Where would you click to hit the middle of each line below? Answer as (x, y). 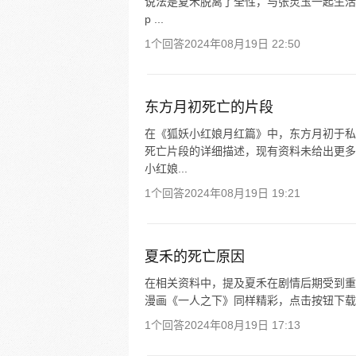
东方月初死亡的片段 (209, 107)
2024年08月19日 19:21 (242, 193)
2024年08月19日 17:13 (242, 325)
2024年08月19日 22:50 (242, 44)
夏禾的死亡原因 (195, 257)
